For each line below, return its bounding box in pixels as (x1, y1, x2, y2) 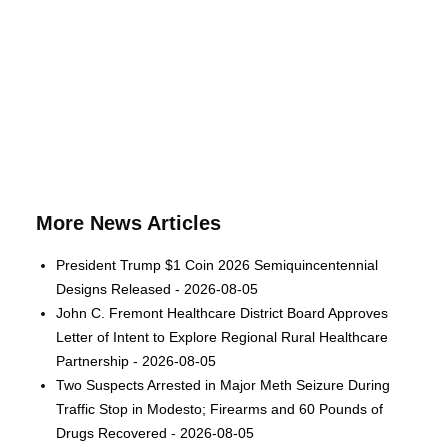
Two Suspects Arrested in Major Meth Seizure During (56, 376, 391, 393)
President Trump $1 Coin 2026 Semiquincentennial (56, 256, 379, 273)
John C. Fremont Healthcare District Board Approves (56, 304, 389, 321)
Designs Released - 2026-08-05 (56, 280, 259, 297)
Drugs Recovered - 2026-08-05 (56, 424, 255, 441)
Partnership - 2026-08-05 (56, 352, 217, 369)
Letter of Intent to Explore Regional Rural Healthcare (56, 328, 389, 345)
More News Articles (36, 211, 222, 234)
